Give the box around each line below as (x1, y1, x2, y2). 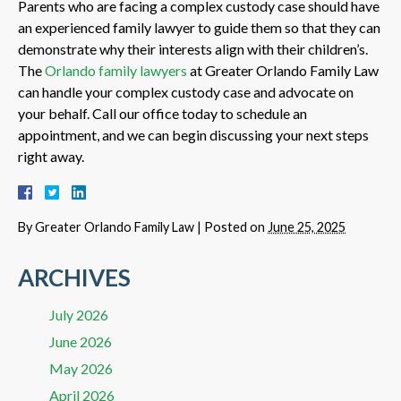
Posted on (204, 218, 268, 235)
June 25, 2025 (268, 218, 346, 235)
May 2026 (49, 359, 113, 377)
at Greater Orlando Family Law (187, 61, 379, 79)
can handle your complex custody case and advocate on (18, 82, 354, 100)
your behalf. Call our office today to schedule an (18, 104, 307, 122)
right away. (18, 147, 84, 165)
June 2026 (49, 332, 112, 350)
